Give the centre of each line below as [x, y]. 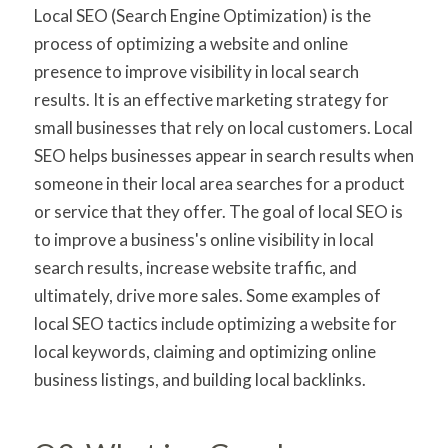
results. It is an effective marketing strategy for [211, 100]
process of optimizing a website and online [190, 44]
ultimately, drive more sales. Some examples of [207, 296]
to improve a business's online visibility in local [203, 240]
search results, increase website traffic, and [195, 268]
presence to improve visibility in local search [196, 72]
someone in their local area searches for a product [219, 184]
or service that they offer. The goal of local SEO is [218, 212]
